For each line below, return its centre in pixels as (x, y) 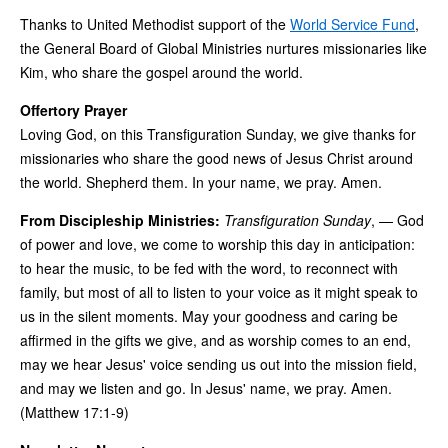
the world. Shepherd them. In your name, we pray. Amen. (201, 181)
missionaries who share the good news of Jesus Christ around (216, 157)
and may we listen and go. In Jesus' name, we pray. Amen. (208, 387)
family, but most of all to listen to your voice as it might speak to (219, 291)
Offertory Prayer (73, 109)
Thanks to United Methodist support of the (155, 23)
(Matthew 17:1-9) (74, 411)
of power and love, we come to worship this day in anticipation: (217, 243)
